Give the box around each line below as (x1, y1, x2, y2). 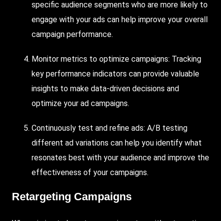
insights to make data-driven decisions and (32, 83, 179, 93)
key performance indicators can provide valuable (32, 69, 199, 78)
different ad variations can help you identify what (32, 138, 202, 147)
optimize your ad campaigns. (32, 98, 129, 108)
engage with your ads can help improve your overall (32, 14, 208, 24)
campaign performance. (32, 29, 113, 39)
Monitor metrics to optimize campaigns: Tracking (32, 54, 201, 64)
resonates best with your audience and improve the (32, 152, 209, 162)
